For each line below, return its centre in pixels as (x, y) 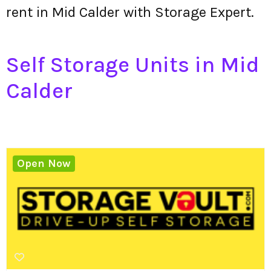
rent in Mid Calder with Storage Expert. (130, 12)
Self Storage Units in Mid (133, 65)
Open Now (44, 164)
